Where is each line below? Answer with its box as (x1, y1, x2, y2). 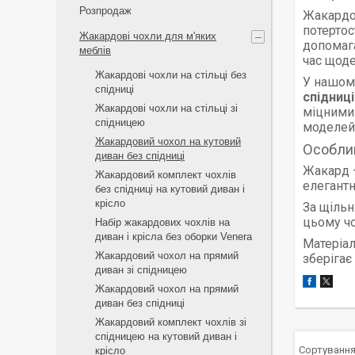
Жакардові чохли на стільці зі (95, 102, 238, 114)
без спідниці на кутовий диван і (95, 183, 245, 195)
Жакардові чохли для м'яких (79, 30, 216, 42)
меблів (79, 44, 111, 56)
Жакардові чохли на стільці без (95, 69, 246, 81)
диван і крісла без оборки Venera (95, 231, 252, 242)
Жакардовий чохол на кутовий (95, 136, 241, 147)
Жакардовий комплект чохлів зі (95, 316, 246, 328)
